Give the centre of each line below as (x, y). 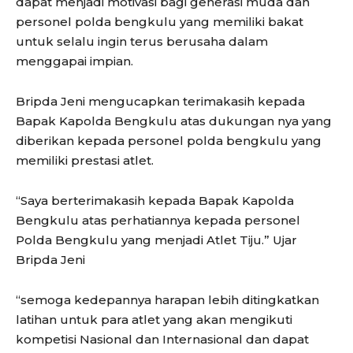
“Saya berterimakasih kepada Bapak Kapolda (155, 201)
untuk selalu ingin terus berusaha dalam (142, 42)
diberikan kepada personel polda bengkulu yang (169, 141)
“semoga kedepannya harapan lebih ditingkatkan (167, 300)
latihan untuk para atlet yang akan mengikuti (154, 320)
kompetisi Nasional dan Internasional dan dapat (162, 340)
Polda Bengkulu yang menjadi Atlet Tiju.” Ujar (156, 240)
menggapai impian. (74, 61)
